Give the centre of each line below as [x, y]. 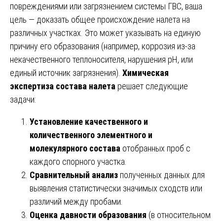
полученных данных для [161, 175]
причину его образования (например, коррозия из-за [103, 46]
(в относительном [179, 215]
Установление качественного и [89, 121]
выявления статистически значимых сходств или [116, 188]
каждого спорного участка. [78, 161]
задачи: [23, 99]
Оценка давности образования [88, 215]
